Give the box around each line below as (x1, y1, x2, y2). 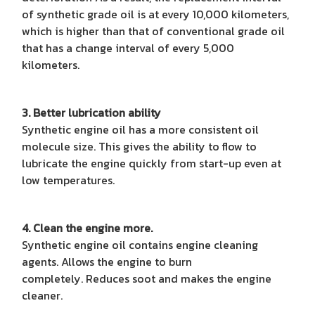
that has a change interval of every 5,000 (22, 39, 234, 56)
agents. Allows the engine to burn (22, 252, 192, 270)
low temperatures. (22, 171, 115, 188)
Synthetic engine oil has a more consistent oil (22, 120, 259, 138)
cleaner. (22, 286, 63, 304)
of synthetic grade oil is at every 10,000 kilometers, (22, 5, 289, 22)
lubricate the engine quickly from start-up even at (22, 154, 281, 172)
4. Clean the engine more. (22, 219, 153, 236)
